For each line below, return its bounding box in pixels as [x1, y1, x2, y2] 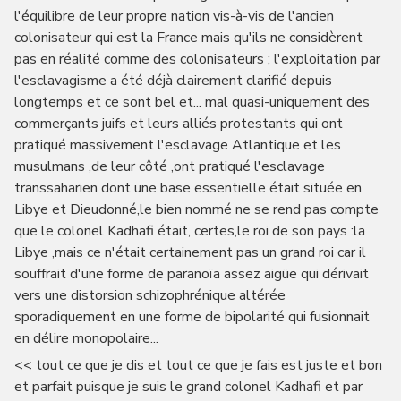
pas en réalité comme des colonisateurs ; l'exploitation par [13, 49, 380, 69]
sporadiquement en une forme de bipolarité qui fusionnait [13, 307, 370, 327]
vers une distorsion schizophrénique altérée [13, 286, 286, 305]
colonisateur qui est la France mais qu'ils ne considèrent [13, 28, 363, 47]
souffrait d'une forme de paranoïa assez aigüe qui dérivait [13, 264, 369, 284]
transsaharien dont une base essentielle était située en [13, 178, 362, 198]
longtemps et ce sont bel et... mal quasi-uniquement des [13, 92, 370, 112]
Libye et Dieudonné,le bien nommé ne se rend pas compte [13, 200, 379, 219]
